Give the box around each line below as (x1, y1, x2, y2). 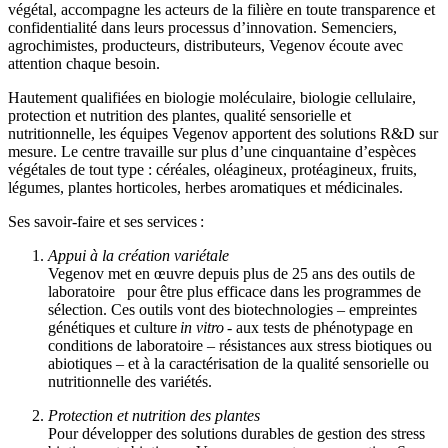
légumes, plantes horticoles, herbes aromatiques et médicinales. (8, 179, 403, 197)
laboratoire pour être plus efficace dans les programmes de (48, 283, 421, 301)
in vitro (180, 319, 224, 337)
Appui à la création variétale (48, 247, 229, 265)
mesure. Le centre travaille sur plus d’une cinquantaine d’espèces (8, 143, 416, 161)
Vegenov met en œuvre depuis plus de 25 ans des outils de (48, 265, 415, 283)
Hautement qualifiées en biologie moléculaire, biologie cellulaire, (8, 89, 416, 107)
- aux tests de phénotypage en (224, 319, 413, 337)
